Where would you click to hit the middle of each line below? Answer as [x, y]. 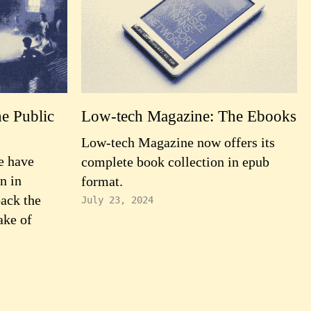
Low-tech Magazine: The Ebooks [189, 116]
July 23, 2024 [117, 200]
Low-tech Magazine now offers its [178, 142]
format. [102, 181]
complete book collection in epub [175, 162]
